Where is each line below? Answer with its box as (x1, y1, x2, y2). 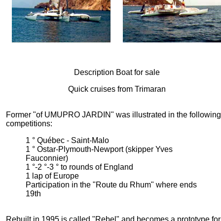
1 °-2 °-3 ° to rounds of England (25, 163, 133, 171)
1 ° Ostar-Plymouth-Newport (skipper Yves (25, 145, 173, 153)
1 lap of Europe (25, 172, 79, 180)
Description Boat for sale (74, 68, 160, 76)
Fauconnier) (25, 154, 68, 162)
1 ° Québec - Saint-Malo (25, 136, 109, 145)
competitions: (5, 119, 52, 128)
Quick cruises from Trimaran (68, 85, 166, 93)
